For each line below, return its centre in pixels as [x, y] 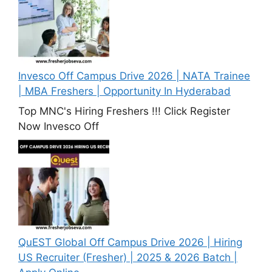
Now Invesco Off [59, 127]
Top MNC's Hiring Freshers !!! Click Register [124, 111]
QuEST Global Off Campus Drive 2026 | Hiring [130, 242]
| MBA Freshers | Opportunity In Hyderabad [124, 91]
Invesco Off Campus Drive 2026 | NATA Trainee [134, 76]
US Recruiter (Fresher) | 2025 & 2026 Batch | [128, 257]
